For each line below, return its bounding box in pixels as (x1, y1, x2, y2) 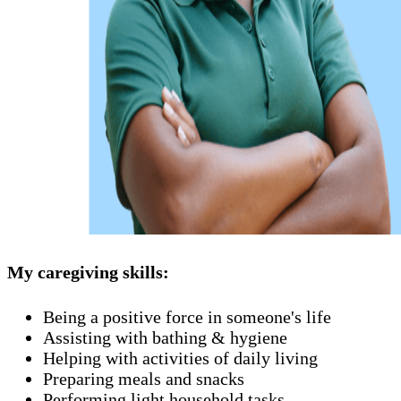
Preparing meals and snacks (43, 368, 244, 388)
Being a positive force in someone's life (43, 306, 331, 327)
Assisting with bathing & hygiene (43, 327, 287, 347)
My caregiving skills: (7, 262, 169, 283)
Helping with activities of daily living (43, 347, 318, 368)
